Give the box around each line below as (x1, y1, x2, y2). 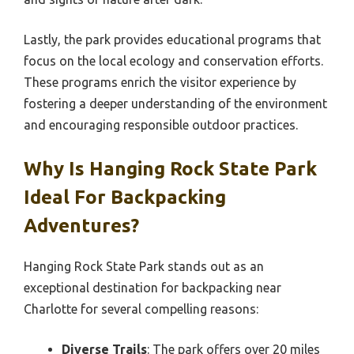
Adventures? (24, 214, 139, 236)
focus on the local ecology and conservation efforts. (24, 53, 323, 68)
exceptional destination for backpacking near (24, 280, 281, 295)
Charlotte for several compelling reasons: (24, 301, 258, 316)
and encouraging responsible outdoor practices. (24, 117, 298, 132)
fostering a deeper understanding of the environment (24, 96, 327, 111)
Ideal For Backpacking (24, 186, 226, 208)
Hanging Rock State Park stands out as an (24, 258, 264, 273)
